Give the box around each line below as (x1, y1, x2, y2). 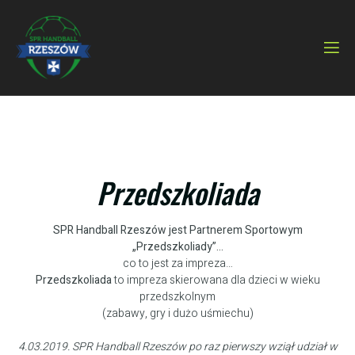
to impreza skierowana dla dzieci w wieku (111, 272, 320, 289)
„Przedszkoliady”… (132, 239, 223, 256)
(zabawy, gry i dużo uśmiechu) (101, 305, 254, 323)
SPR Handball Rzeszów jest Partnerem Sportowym (52, 222, 303, 239)
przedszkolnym (139, 288, 216, 306)
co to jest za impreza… (122, 255, 233, 273)
